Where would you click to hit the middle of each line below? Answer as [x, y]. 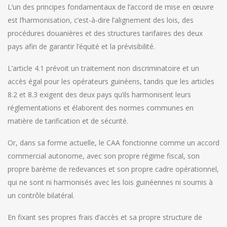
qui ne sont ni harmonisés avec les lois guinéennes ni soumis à [110, 182]
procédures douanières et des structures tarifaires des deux [105, 33]
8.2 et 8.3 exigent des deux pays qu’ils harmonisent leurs [99, 94]
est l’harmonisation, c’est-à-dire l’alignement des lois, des [101, 20]
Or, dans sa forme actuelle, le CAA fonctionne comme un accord [113, 142]
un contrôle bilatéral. [41, 195]
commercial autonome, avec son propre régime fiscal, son [104, 156]
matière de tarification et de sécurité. [68, 121]
